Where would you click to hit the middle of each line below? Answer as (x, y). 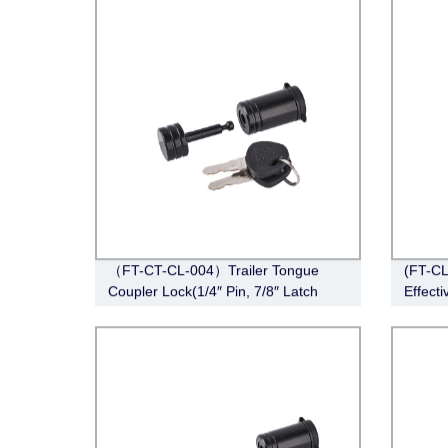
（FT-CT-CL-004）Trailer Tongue (214, 270)
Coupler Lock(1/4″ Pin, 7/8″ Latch (213, 291)
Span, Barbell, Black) (174, 312)
